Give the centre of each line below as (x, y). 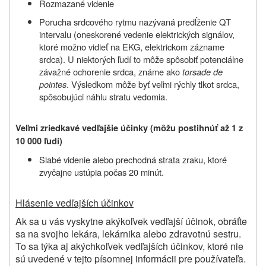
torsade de (202, 71)
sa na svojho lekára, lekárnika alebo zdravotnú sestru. (128, 233)
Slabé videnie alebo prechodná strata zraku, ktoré (133, 159)
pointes (53, 84)
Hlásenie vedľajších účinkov (75, 202)
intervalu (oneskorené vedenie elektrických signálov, (137, 34)
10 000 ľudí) (39, 141)
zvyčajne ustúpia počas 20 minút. (102, 172)
